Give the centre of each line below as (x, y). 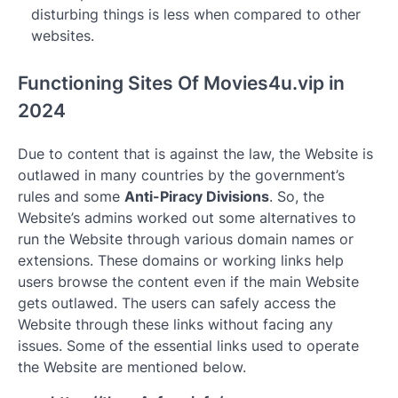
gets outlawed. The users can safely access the (177, 302)
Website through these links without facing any (175, 324)
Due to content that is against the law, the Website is (195, 153)
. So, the (297, 196)
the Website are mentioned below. (132, 366)
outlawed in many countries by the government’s (181, 175)
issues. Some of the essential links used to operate (188, 345)
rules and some (71, 196)
